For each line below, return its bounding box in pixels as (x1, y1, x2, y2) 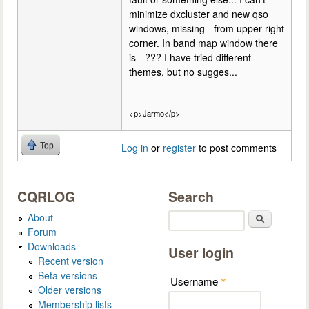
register (163, 140, 196, 154)
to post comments (196, 140, 277, 154)
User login (168, 242, 234, 262)
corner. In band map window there (129, 36, 278, 50)
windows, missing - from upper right (129, 21, 284, 36)
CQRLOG (17, 186, 75, 206)
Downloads (28, 239, 76, 253)
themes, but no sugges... (129, 65, 237, 79)
